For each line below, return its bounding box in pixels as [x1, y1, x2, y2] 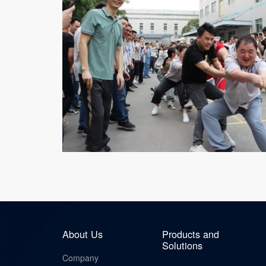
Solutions [161, 237, 202, 252]
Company [62, 252, 99, 264]
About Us [62, 226, 103, 241]
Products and [161, 226, 219, 241]
